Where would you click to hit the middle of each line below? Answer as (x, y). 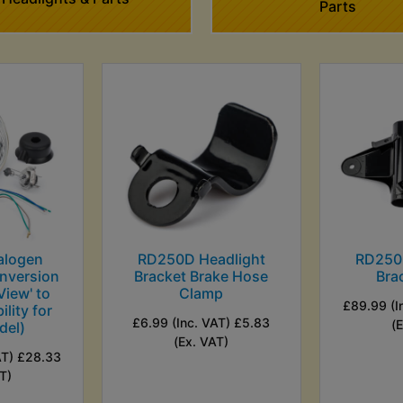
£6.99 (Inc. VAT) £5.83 (201, 322)
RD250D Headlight (201, 259)
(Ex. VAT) (201, 341)
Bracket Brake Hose (201, 276)
